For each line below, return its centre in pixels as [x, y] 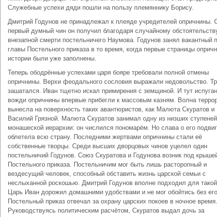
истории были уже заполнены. [52, 58]
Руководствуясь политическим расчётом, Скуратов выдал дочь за [106, 210]
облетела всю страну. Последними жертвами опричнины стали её [105, 137]
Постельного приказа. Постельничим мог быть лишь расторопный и [107, 164]
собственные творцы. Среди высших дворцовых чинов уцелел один [108, 146]
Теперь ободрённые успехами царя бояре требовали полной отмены [108, 72]
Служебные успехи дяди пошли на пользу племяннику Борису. [101, 8]
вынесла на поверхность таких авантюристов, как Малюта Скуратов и [111, 109]
